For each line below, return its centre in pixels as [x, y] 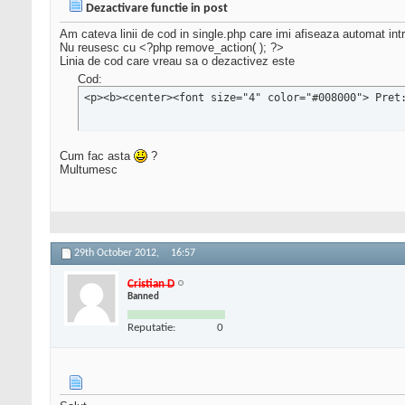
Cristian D [151, 284]
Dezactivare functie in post [157, 9]
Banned [143, 297]
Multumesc [89, 170]
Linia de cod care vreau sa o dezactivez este [177, 61]
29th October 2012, [118, 254]
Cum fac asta [97, 156]
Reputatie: [151, 327]
